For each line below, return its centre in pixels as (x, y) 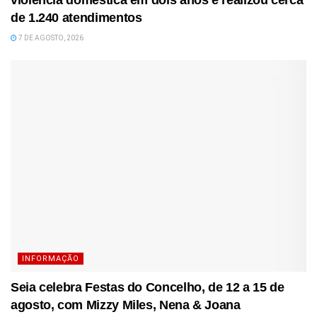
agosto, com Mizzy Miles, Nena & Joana (126, 305)
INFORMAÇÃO (51, 258)
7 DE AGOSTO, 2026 (50, 38)
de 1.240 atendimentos (76, 17)
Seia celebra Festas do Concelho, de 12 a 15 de (148, 287)
